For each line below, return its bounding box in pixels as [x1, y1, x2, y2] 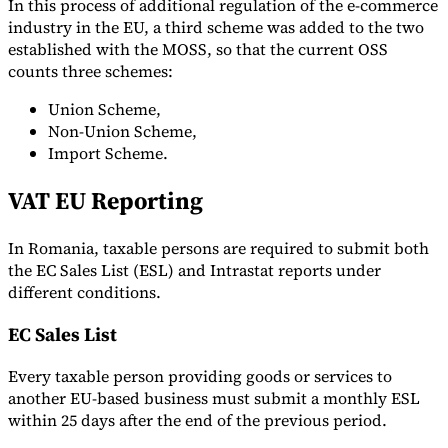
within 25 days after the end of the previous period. [8, 409, 391, 432]
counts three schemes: [8, 60, 173, 83]
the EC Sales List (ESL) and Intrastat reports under [8, 258, 381, 281]
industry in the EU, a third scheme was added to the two [8, 16, 424, 39]
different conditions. [8, 280, 161, 303]
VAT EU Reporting [8, 184, 203, 218]
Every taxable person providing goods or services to [8, 365, 392, 388]
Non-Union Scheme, [48, 120, 197, 143]
